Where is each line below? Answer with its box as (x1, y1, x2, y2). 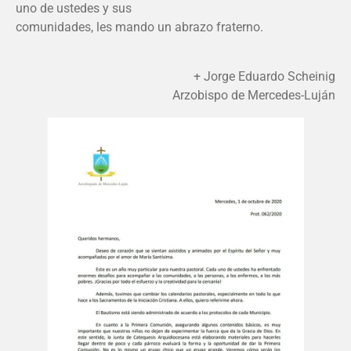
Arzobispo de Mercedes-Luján (172, 87, 335, 103)
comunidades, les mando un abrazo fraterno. (16, 20, 263, 35)
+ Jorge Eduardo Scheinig (194, 68, 335, 84)
